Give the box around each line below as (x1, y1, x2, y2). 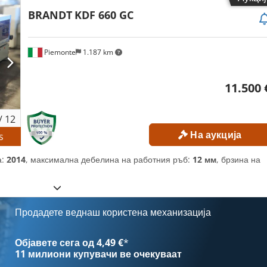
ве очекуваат (117, 247, 182, 260)
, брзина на (216, 153, 260, 165)
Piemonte (42, 46, 76, 57)
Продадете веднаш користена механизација (15, 205, 212, 219)
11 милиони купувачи (15, 247, 118, 260)
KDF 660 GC (74, 8, 133, 23)
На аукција (188, 128, 242, 141)
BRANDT (27, 8, 72, 23)
